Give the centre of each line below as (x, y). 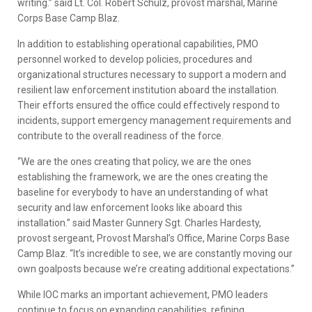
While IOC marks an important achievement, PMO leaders (143, 295)
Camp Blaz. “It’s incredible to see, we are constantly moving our (155, 254)
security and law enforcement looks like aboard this (130, 208)
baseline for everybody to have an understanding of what (143, 193)
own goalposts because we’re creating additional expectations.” (156, 269)
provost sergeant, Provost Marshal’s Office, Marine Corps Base (154, 239)
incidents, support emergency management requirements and (154, 121)
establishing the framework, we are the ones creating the (143, 177)
